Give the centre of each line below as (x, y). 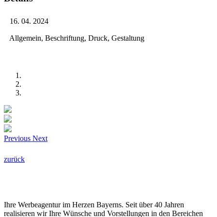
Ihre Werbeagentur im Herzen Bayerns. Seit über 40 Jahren (94, 205)
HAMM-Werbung (40, 178)
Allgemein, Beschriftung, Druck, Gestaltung (74, 38)
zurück (14, 159)
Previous (17, 139)
